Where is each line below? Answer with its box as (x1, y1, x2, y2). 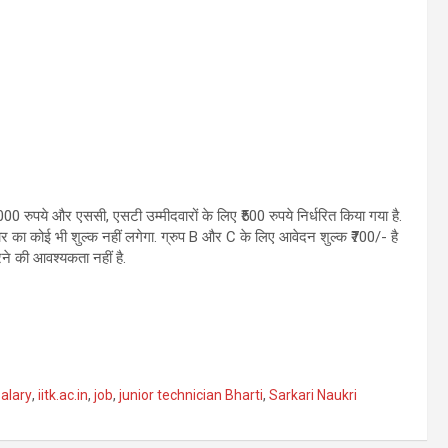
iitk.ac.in (38, 387, 88, 404)
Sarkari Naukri (269, 387, 357, 404)
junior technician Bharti (119, 387, 263, 404)
